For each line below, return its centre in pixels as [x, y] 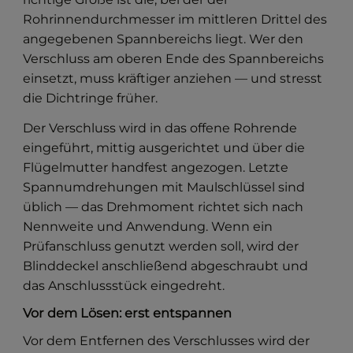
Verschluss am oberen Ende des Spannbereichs [174, 58]
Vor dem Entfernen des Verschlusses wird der [167, 340]
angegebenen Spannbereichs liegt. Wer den [163, 39]
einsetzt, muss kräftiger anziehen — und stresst [173, 78]
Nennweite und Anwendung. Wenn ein [148, 226]
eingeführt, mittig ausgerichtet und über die [164, 147]
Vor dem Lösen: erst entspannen [128, 312]
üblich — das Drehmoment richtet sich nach [163, 206]
